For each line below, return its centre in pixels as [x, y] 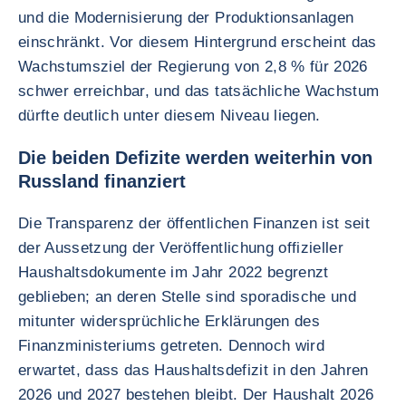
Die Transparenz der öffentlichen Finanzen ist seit [194, 223]
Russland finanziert [102, 181]
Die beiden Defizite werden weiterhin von [195, 158]
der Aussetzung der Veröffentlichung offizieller [181, 248]
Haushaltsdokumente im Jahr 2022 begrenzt [174, 272]
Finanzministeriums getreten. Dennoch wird [171, 346]
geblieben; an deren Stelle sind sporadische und [187, 297]
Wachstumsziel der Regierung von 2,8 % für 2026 [193, 67]
